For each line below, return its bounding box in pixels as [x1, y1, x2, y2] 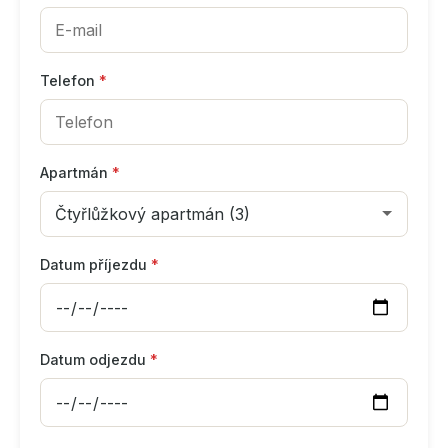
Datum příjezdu [40, 256, 151, 273]
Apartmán [40, 164, 112, 181]
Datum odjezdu [40, 351, 150, 369]
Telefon [40, 72, 99, 89]
